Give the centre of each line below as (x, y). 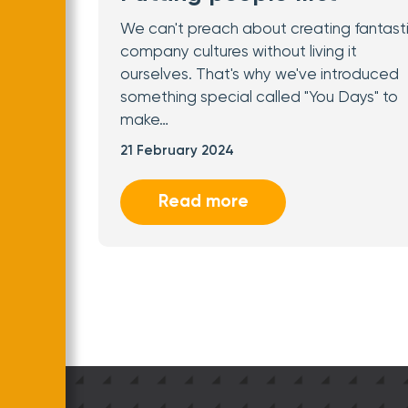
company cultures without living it (239, 52)
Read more (203, 202)
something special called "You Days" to (259, 98)
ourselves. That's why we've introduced (260, 75)
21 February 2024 (177, 151)
